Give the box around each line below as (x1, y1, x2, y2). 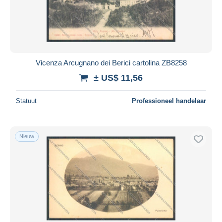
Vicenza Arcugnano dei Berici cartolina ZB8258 (35, 58, 187, 67)
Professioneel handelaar (132, 97, 206, 105)
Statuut (16, 97, 37, 105)
